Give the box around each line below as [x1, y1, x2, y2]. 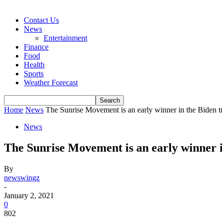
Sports [24, 69, 44, 78]
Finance [24, 43, 49, 51]
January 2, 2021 [4, 191, 54, 200]
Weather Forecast [24, 78, 78, 87]
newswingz [4, 173, 40, 182]
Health [24, 60, 45, 69]
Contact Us [24, 16, 59, 24]
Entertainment [44, 34, 87, 42]
